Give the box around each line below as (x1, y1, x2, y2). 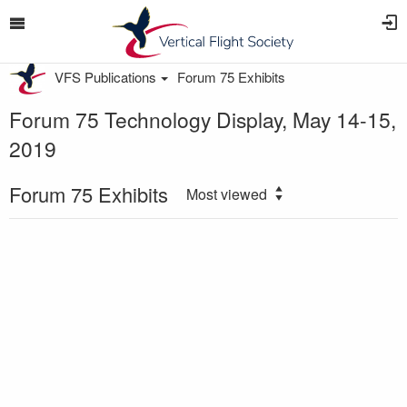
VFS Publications (55, 67, 156, 86)
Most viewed (186, 184, 267, 204)
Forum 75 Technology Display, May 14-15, (9, 104, 396, 134)
